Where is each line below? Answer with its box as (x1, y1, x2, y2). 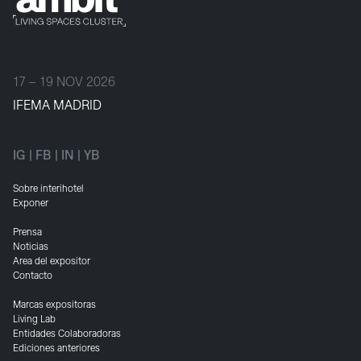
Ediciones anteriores (13, 343, 100, 354)
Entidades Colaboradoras (13, 329, 121, 339)
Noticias (13, 242, 48, 252)
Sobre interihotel (13, 184, 84, 194)
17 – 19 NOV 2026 (13, 76, 115, 89)
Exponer (13, 198, 48, 209)
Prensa (13, 227, 42, 238)
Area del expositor (13, 256, 90, 267)
